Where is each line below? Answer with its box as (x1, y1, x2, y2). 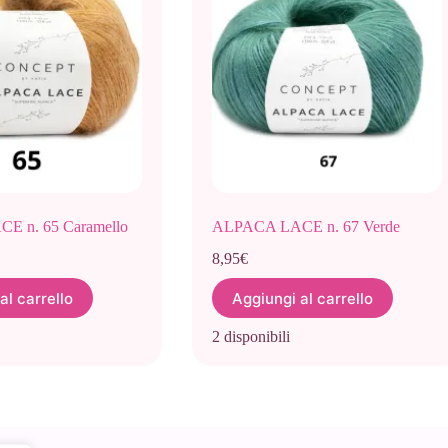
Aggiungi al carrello (231, 288, 373, 308)
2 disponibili (211, 328, 290, 346)
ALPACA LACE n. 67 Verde (211, 218, 400, 236)
